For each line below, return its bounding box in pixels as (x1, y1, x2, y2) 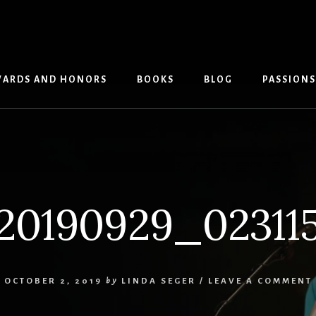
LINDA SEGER (121, 276, 196, 286)
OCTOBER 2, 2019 (4, 276, 102, 286)
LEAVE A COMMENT (207, 276, 312, 286)
